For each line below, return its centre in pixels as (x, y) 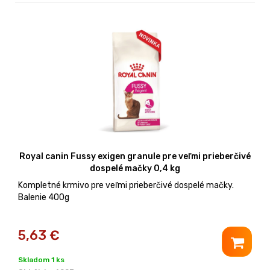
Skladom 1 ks (41, 259)
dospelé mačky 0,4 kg (135, 168)
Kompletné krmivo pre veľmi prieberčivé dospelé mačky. (126, 185)
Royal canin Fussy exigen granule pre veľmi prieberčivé (135, 156)
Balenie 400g (44, 197)
